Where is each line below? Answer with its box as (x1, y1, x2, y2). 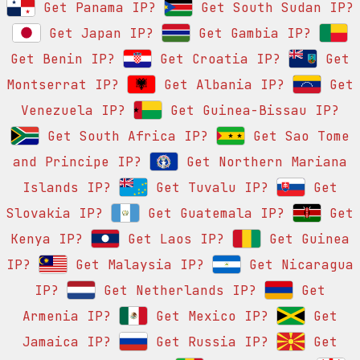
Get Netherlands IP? (96, 282, 256, 300)
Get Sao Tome (245, 128, 350, 145)
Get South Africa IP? (39, 128, 208, 145)
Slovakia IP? (6, 205, 103, 223)
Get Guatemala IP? (140, 205, 284, 223)
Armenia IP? (22, 308, 111, 325)
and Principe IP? (13, 153, 141, 171)
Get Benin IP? (10, 51, 115, 68)
